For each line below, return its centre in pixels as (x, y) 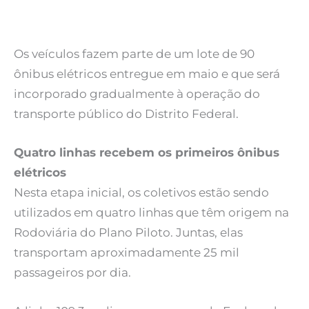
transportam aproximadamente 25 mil (127, 252)
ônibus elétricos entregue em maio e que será (147, 73)
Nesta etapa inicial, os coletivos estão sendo (141, 192)
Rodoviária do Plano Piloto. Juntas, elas (128, 232)
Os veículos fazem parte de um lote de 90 (134, 53)
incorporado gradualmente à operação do (137, 93)
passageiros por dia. (72, 272)
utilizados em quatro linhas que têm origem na (151, 212)
